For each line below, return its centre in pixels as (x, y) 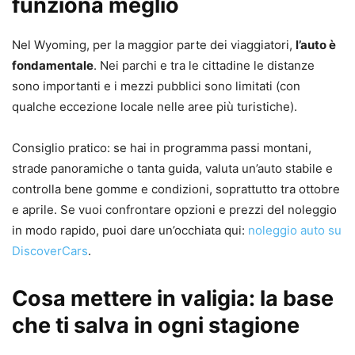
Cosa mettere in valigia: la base (173, 299)
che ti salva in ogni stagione (156, 326)
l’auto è (316, 45)
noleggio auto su (295, 231)
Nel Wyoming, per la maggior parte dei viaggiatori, (154, 45)
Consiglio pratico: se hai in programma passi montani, (162, 148)
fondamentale (53, 66)
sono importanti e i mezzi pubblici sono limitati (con (156, 86)
